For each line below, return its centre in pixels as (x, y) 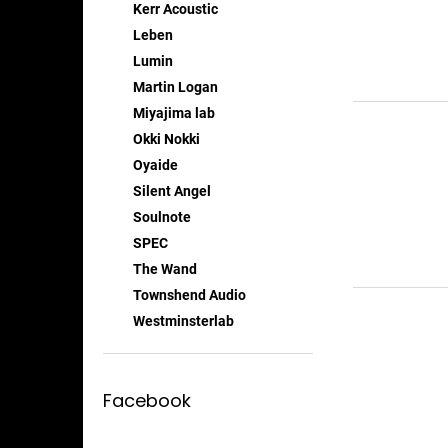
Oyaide (155, 165)
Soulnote (162, 217)
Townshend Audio (189, 295)
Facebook (147, 400)
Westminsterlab (183, 321)
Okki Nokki (166, 139)
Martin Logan (175, 87)
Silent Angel (172, 191)
